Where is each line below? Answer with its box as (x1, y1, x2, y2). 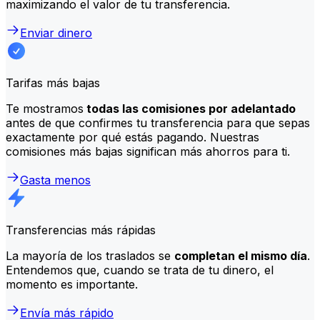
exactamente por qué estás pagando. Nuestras (6, 129, 259, 144)
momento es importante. (6, 276, 138, 291)
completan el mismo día (174, 248, 307, 263)
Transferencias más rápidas (6, 222, 156, 237)
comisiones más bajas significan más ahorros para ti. (6, 144, 290, 159)
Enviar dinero (20, 25, 92, 40)
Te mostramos (6, 101, 84, 116)
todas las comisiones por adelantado (84, 101, 296, 116)
